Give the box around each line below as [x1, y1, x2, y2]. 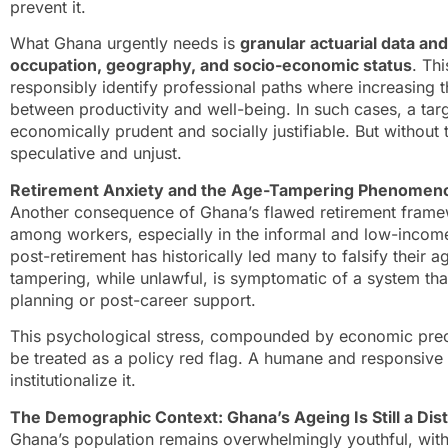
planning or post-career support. [10, 289, 256, 310]
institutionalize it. [10, 370, 136, 391]
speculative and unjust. [10, 143, 182, 164]
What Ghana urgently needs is [10, 33, 240, 54]
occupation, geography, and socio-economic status [10, 55, 412, 76]
